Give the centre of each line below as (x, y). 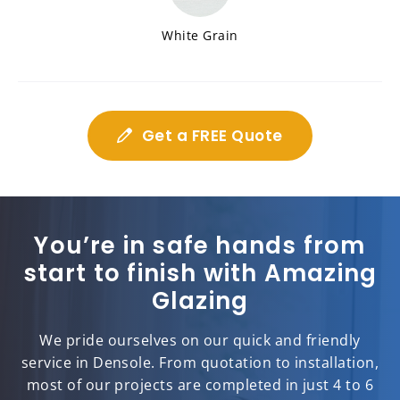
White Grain (200, 36)
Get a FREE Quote (212, 136)
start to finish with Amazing (200, 274)
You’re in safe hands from (200, 246)
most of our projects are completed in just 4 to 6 (200, 385)
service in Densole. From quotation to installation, (200, 363)
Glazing (200, 301)
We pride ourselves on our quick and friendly (200, 341)
